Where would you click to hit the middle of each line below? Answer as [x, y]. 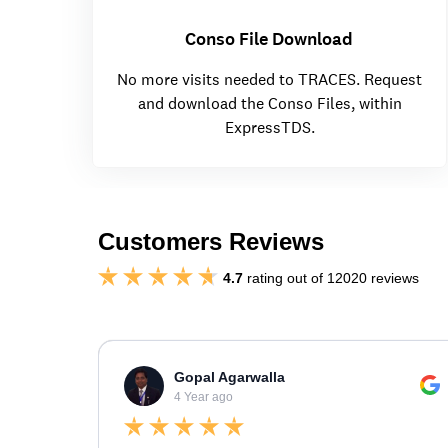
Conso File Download [269, 39]
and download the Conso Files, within [269, 104]
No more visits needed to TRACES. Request [269, 80]
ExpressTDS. [269, 128]
